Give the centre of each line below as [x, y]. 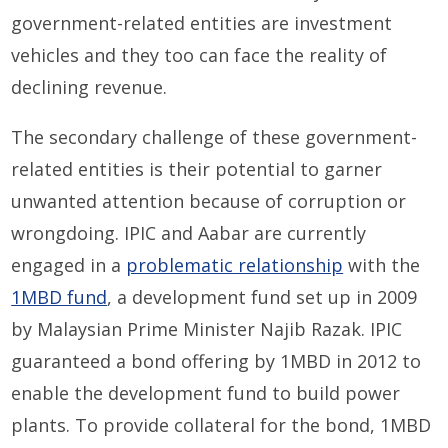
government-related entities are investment [202, 22]
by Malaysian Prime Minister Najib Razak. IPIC [207, 328]
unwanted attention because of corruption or [209, 200]
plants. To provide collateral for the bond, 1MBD [221, 424]
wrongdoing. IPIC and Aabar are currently [189, 232]
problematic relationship [235, 264]
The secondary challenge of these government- [214, 136]
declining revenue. [89, 86]
